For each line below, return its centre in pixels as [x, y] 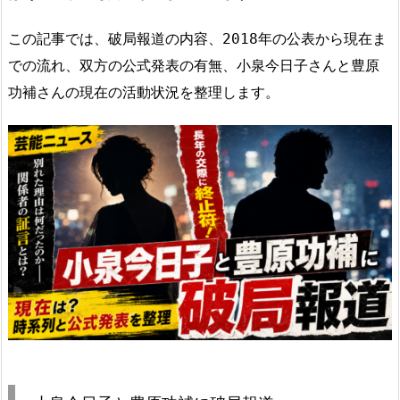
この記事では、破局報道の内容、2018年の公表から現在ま [197, 38]
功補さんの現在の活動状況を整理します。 [144, 92]
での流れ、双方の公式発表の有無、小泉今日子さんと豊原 [194, 65]
